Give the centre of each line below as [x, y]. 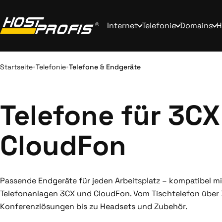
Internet [122, 26]
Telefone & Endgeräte [105, 67]
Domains [196, 26]
